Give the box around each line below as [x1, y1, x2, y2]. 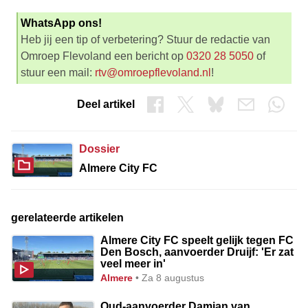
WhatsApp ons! [21, 16, 102, 29]
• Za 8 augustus [135, 272, 205, 283]
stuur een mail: [21, 66, 95, 78]
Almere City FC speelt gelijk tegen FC [100, 234, 294, 246]
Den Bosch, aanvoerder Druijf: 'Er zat [100, 245, 294, 258]
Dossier [78, 142, 120, 155]
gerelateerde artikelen [11, 211, 124, 223]
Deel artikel [77, 98, 135, 110]
